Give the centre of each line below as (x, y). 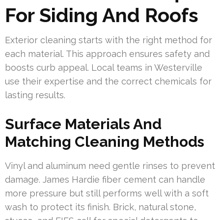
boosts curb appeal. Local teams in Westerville (104, 67)
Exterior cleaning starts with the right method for (109, 40)
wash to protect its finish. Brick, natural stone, (100, 207)
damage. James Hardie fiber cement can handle (105, 179)
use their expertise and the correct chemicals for (108, 81)
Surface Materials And (83, 124)
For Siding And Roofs (102, 15)
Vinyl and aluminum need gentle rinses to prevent (110, 165)
